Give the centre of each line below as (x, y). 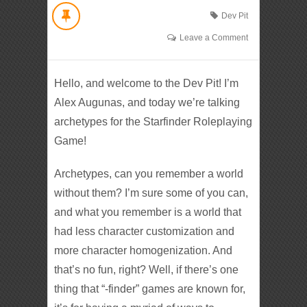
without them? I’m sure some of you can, (151, 193)
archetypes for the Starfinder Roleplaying (153, 121)
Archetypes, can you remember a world (149, 173)
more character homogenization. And (144, 250)
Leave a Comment (213, 37)
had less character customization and (145, 231)
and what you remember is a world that (148, 212)
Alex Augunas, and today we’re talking (147, 102)
